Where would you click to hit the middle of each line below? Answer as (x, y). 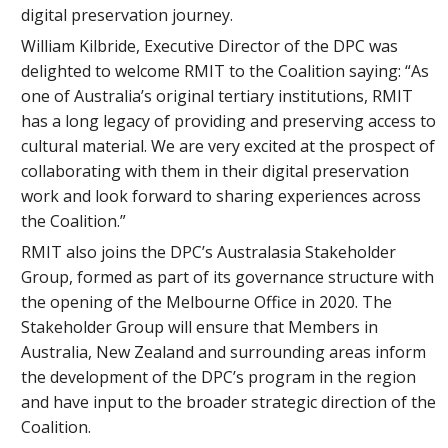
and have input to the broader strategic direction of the (229, 402)
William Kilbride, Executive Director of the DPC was (210, 45)
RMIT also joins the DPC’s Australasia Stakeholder (209, 252)
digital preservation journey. (127, 14)
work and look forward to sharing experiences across (221, 195)
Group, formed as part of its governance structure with (228, 277)
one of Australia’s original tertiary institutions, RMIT (217, 95)
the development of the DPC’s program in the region (219, 377)
